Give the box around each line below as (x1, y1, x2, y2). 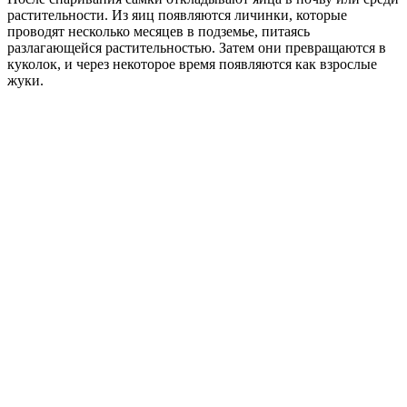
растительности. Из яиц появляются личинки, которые (7, 6, 347, 23)
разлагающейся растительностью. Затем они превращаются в (7, 39, 386, 55)
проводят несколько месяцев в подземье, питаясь (7, 23, 310, 39)
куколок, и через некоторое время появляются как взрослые (7, 55, 377, 72)
